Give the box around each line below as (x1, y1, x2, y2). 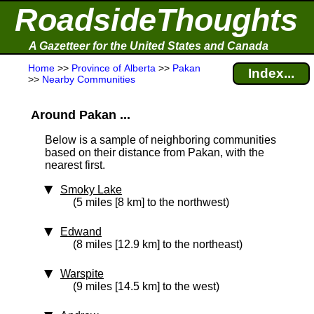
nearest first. (45, 159, 105, 171)
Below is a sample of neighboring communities (45, 134, 276, 146)
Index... (248, 66, 294, 81)
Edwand (60, 226, 102, 238)
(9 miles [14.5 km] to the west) (73, 280, 219, 292)
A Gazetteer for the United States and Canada (29, 40, 268, 52)
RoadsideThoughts (15, 2, 298, 38)
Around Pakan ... (31, 108, 130, 122)
